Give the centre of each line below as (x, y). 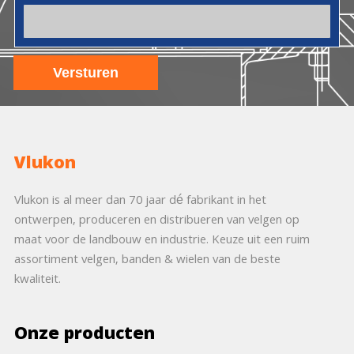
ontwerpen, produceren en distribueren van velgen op (156, 222)
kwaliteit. (37, 281)
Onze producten (84, 336)
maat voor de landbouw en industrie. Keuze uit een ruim (162, 241)
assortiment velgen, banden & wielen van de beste (147, 261)
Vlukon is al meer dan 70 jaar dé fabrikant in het (140, 202)
